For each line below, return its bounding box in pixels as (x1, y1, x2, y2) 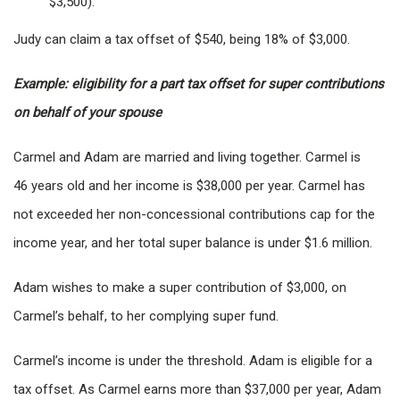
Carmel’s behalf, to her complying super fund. (13, 308, 279, 325)
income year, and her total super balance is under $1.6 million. (13, 235, 372, 252)
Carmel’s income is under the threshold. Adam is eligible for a (13, 353, 372, 370)
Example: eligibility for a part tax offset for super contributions (13, 76, 384, 93)
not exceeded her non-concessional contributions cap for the (13, 206, 375, 223)
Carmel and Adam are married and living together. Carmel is (13, 149, 361, 166)
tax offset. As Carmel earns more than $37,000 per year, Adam (13, 381, 381, 398)
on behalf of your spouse (13, 104, 162, 121)
